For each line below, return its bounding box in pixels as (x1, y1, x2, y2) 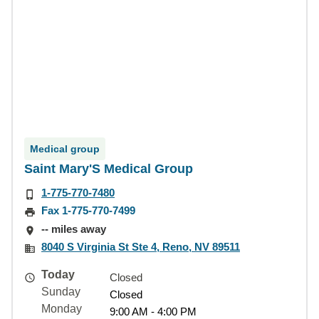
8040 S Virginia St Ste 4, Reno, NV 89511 (41, 240, 240, 253)
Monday (41, 303, 82, 315)
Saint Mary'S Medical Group (24, 162, 193, 176)
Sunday (41, 286, 80, 298)
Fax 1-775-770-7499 (41, 204, 135, 217)
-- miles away (41, 222, 106, 235)
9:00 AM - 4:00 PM (110, 305, 197, 318)
